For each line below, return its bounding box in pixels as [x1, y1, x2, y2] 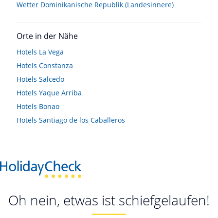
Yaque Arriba [39, 88, 82, 97]
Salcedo [39, 74, 64, 84]
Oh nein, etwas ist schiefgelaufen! [8, 190, 210, 209]
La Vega [39, 47, 64, 56]
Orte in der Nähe [17, 31, 78, 41]
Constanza [39, 61, 73, 70]
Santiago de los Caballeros [39, 115, 125, 125]
